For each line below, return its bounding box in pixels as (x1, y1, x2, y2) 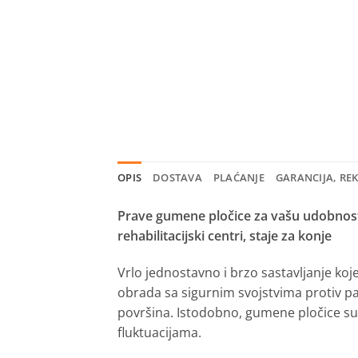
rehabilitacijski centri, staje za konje (117, 226, 332, 245)
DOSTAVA (153, 169, 202, 185)
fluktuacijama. (117, 323, 201, 341)
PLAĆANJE (213, 169, 265, 185)
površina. (117, 303, 173, 321)
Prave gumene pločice (117, 206, 251, 225)
